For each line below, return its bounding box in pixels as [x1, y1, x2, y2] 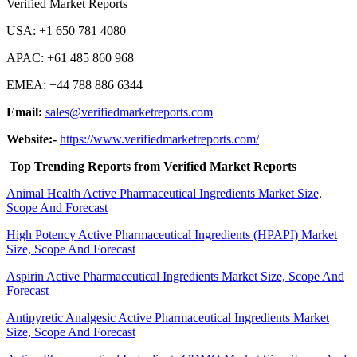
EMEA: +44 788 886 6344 [6, 78, 143, 92]
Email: [6, 105, 45, 120]
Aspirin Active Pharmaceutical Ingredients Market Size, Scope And [6, 269, 344, 284]
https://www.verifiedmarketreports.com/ [60, 132, 259, 147]
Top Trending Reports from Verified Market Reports [6, 159, 296, 174]
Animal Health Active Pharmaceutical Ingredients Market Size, [6, 186, 322, 201]
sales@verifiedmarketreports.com [45, 105, 213, 120]
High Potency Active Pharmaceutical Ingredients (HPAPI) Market [6, 228, 337, 242]
